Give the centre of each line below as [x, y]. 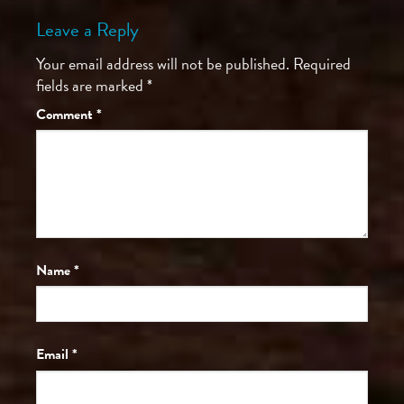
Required [322, 63]
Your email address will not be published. [163, 63]
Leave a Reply [90, 30]
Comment [66, 114]
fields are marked [92, 85]
